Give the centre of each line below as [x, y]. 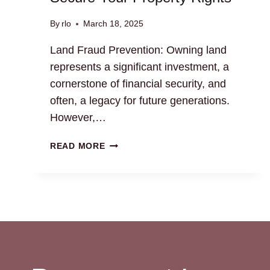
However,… [78, 118]
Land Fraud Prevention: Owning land [138, 50]
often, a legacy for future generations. [140, 101]
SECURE [123, 185]
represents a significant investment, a [140, 67]
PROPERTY [129, 212]
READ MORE [78, 146]
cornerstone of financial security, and [138, 84]
